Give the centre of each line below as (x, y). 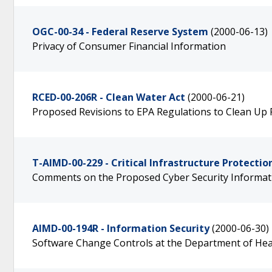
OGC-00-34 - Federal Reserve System (120, 32)
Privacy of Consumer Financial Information (129, 46)
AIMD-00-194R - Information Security (121, 228)
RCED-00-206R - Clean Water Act (109, 97)
